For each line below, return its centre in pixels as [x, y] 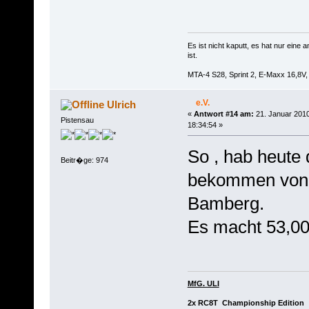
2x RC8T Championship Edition [246, 303]
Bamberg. [226, 203]
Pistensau [77, 120]
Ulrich [122, 104]
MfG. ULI [203, 284]
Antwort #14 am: [223, 113]
